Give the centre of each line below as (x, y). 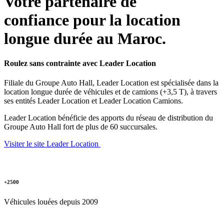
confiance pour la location (92, 20)
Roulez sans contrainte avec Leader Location (80, 63)
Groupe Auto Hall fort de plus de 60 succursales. (81, 127)
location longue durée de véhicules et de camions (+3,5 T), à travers (110, 92)
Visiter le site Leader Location (52, 144)
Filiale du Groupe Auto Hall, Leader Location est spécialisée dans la (111, 83)
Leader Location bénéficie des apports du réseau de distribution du (108, 118)
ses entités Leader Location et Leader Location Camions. (93, 101)
